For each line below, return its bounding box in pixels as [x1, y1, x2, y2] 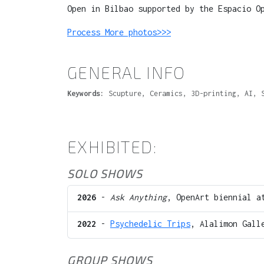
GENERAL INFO [67, 62, 186, 82]
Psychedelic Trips [110, 219, 190, 229]
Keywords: [67, 89, 104, 98]
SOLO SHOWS [67, 166, 143, 180]
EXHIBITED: [67, 137, 157, 157]
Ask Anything [110, 192, 167, 202]
